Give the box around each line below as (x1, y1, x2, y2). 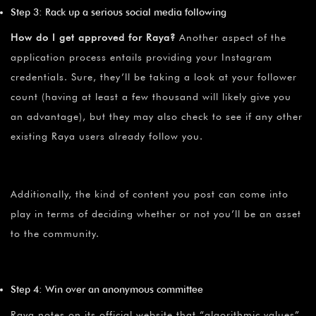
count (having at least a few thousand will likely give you (11, 90, 291, 102)
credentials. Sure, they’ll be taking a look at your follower (11, 71, 297, 83)
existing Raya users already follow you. (11, 130, 203, 142)
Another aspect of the (176, 31, 286, 43)
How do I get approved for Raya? (11, 31, 176, 43)
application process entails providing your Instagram (11, 51, 272, 63)
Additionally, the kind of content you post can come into (11, 188, 288, 200)
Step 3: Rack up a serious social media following (11, 6, 226, 18)
